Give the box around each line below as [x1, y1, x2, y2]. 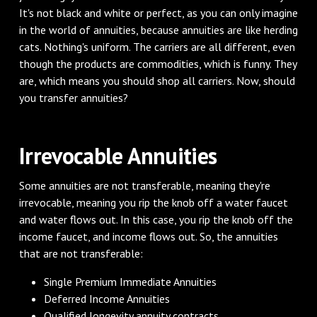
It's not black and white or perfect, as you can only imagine [18, 5, 298, 20]
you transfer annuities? [18, 90, 128, 105]
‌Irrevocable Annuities [18, 140, 217, 171]
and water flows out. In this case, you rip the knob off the [18, 212, 293, 226]
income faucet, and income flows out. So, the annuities [18, 229, 278, 243]
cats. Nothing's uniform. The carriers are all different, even [18, 39, 295, 54]
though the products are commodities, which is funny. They [18, 56, 296, 71]
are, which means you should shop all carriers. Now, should [18, 73, 295, 88]
